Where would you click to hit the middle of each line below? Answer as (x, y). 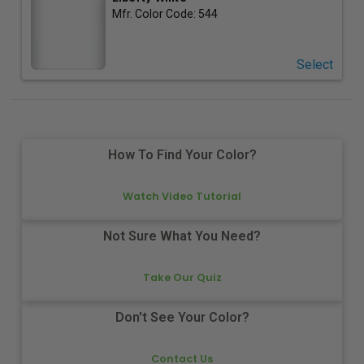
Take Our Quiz (182, 277)
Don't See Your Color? (182, 318)
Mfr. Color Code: (155, 13)
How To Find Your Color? (182, 155)
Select (314, 64)
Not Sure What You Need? (182, 236)
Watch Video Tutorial (182, 196)
